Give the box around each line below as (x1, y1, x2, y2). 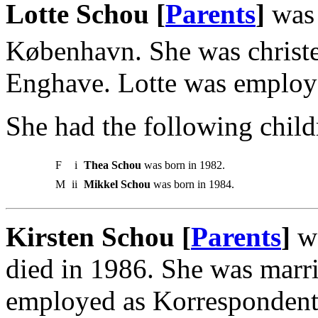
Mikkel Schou (84, 177, 150, 190)
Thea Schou (84, 158, 141, 171)
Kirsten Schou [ (6, 221, 191, 252)
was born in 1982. (141, 158, 225, 171)
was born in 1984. (150, 177, 234, 190)
